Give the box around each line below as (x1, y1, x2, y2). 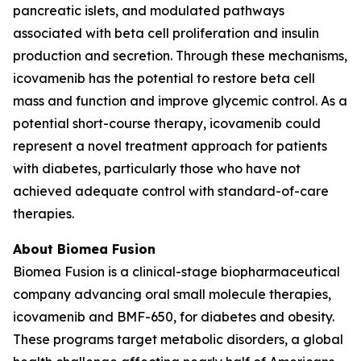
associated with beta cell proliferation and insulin (13, 25, 319, 41)
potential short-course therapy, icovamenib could (13, 115, 321, 131)
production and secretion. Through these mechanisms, (13, 48, 347, 64)
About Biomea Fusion (13, 241, 164, 257)
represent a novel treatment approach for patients (13, 138, 327, 154)
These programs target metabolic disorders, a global (13, 331, 343, 347)
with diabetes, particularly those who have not (13, 160, 301, 176)
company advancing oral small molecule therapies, (13, 286, 331, 302)
